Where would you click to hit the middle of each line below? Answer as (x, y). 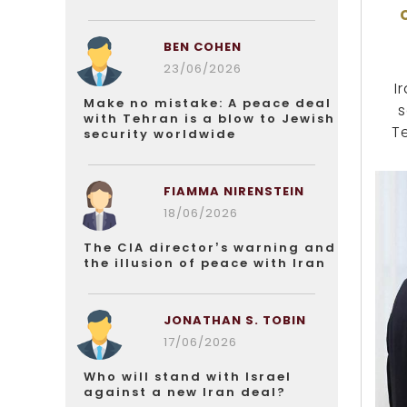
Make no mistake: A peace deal (208, 103)
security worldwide (160, 134)
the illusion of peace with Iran (205, 263)
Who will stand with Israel (188, 377)
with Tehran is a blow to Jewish (209, 119)
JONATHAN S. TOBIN (234, 320)
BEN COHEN (202, 47)
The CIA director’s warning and (210, 248)
